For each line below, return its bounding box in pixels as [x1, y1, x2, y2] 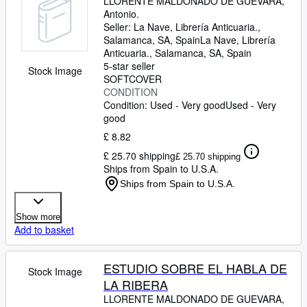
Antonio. [103, 7, 139, 21]
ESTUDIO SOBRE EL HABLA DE [103, 259, 287, 277]
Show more [16, 212, 60, 222]
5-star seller [103, 59, 155, 73]
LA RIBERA [103, 275, 168, 293]
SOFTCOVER [103, 72, 162, 86]
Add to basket [14, 223, 74, 236]
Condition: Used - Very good [103, 98, 225, 112]
